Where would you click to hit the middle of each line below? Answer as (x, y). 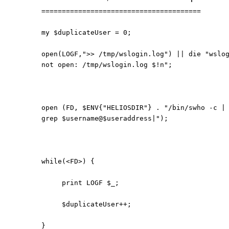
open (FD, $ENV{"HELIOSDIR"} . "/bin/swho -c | (133, 108)
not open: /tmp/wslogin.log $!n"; (107, 65)
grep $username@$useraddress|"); (105, 118)
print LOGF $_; (80, 183)
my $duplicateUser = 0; (86, 32)
